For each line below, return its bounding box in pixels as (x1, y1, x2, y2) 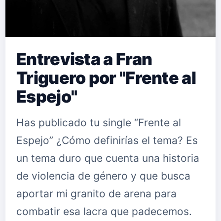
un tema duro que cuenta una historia (16, 152, 199, 164)
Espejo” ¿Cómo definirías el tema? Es (16, 134, 198, 147)
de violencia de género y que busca (16, 170, 190, 182)
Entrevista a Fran (16, 49, 152, 69)
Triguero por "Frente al (16, 68, 196, 88)
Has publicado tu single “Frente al (16, 116, 181, 129)
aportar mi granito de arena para (16, 187, 177, 200)
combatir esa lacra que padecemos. (16, 205, 192, 218)
